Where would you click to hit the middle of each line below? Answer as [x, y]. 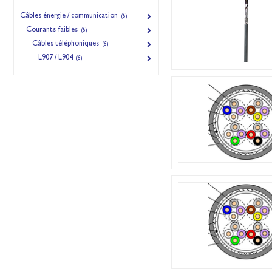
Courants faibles [53, 30]
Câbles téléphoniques [66, 44]
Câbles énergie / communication [70, 16]
